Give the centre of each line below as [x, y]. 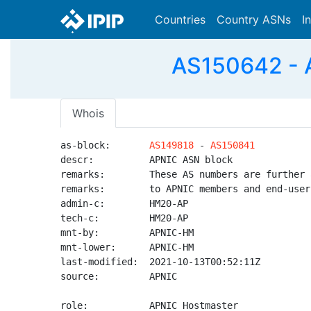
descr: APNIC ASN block [146, 160]
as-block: [105, 145]
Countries [180, 19]
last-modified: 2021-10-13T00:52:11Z [160, 262]
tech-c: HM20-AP [124, 218]
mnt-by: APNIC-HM [127, 233]
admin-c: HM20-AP [124, 203]
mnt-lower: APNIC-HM [127, 247]
